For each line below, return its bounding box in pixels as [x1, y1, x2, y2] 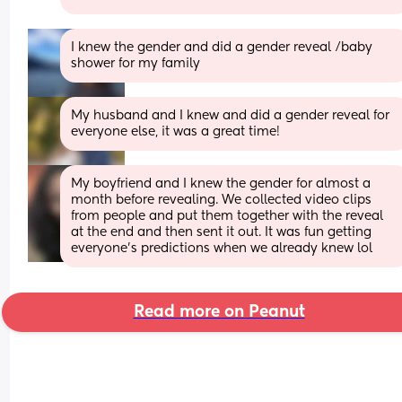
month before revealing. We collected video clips [71, 193, 372, 206]
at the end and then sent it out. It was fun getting [71, 225, 372, 239]
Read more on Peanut [133, 303, 305, 320]
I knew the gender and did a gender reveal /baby [71, 40, 373, 54]
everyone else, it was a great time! [71, 125, 281, 138]
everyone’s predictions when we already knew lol [71, 241, 373, 255]
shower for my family [71, 57, 201, 70]
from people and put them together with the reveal [71, 209, 384, 223]
